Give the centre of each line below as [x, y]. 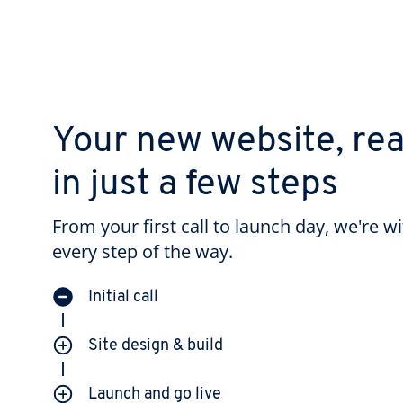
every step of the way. [143, 251]
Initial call [123, 297]
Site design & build [156, 345]
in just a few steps [195, 185]
